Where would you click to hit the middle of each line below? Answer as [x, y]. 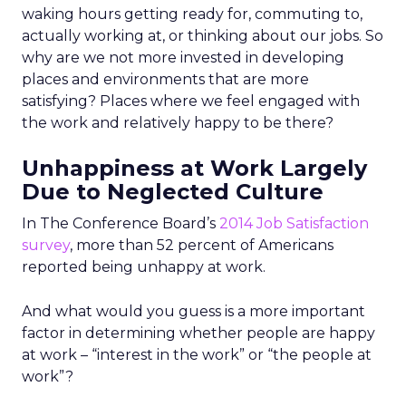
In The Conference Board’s [121, 223]
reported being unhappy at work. [144, 267]
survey [46, 245]
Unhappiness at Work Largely [194, 168]
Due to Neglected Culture [173, 192]
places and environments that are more [165, 79]
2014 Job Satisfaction [294, 223]
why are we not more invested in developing [183, 58]
